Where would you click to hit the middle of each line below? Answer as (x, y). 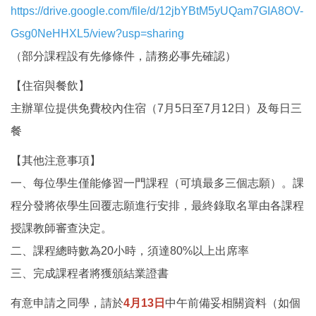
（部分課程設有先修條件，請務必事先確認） (123, 56)
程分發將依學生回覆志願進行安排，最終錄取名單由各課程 (157, 206)
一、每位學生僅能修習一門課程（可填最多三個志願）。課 (157, 183)
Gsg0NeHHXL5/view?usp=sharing (97, 34)
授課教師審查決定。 (61, 229)
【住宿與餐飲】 (50, 86)
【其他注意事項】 (56, 161)
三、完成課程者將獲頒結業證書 (90, 274)
